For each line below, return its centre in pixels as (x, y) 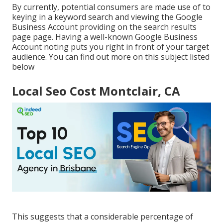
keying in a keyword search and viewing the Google (107, 17)
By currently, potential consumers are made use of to (111, 7)
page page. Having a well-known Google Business (105, 37)
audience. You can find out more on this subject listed (111, 56)
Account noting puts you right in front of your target (111, 47)
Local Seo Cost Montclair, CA (96, 91)
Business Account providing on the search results (104, 27)
